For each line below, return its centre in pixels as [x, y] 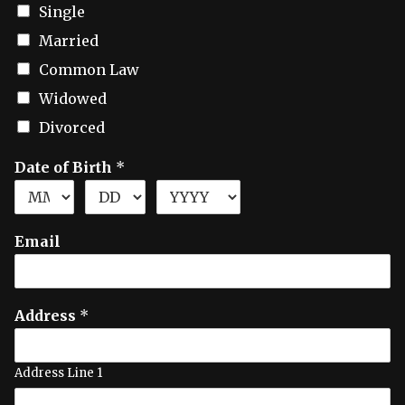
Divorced [72, 127]
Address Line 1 [58, 373]
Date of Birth [65, 167]
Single [62, 12]
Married [69, 41]
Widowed [73, 99]
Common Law [89, 70]
